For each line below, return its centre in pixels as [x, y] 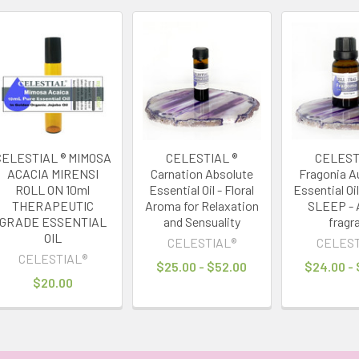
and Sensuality [202, 221]
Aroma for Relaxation [202, 205]
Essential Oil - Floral [202, 189]
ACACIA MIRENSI [52, 173]
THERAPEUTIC [52, 205]
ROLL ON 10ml [53, 189]
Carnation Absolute [202, 173]
